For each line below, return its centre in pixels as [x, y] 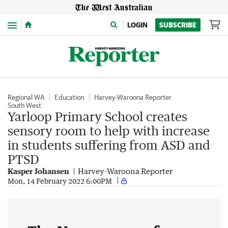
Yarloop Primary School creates [97, 116]
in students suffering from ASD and [109, 145]
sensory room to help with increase [109, 131]
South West [24, 105]
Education [69, 97]
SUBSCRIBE [178, 25]
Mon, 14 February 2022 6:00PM [60, 181]
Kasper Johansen [38, 171]
